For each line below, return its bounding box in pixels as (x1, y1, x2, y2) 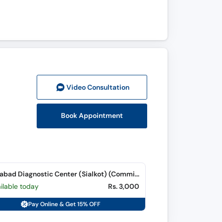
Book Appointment (61, 111, 123, 120)
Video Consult (66, 83, 113, 92)
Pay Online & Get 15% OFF (28, 200, 101, 208)
